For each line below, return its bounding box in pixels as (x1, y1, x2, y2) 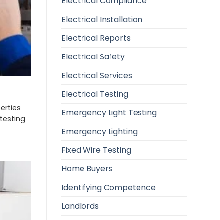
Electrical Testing (61, 88, 128, 100)
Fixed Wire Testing (61, 144, 131, 156)
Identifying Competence (61, 181, 156, 193)
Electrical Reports (61, 32, 131, 44)
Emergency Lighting (61, 125, 137, 137)
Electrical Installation (61, 13, 142, 25)
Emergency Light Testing (61, 107, 157, 118)
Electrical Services (61, 69, 132, 81)
